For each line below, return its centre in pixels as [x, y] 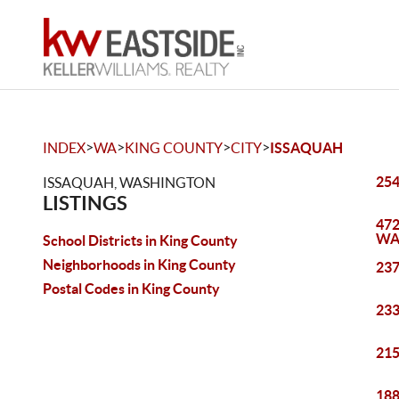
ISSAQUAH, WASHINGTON [129, 183]
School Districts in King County [140, 240]
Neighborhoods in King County [139, 265]
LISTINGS [85, 203]
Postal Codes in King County [131, 289]
